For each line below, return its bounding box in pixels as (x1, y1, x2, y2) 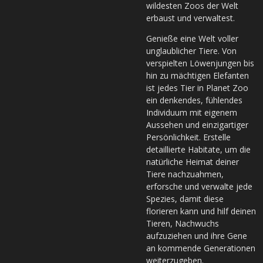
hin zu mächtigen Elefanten (146, 69, 249, 81)
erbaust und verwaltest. (146, 12, 235, 23)
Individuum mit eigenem (146, 106, 237, 118)
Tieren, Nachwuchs (146, 217, 219, 229)
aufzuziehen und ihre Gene (146, 230, 247, 241)
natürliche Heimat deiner (146, 156, 239, 167)
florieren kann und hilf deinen (146, 205, 256, 217)
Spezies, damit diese (146, 193, 224, 204)
